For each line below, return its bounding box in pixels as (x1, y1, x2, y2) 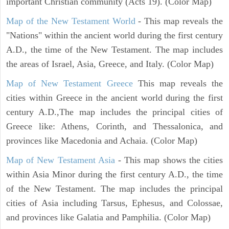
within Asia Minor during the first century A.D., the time (6, 169, 223, 179)
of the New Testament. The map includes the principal (6, 183, 223, 194)
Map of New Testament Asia (6, 154, 115, 165)
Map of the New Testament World (6, 15, 135, 26)
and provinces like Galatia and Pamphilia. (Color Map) (6, 212, 211, 222)
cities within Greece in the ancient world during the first (6, 92, 223, 103)
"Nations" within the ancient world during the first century (6, 30, 223, 40)
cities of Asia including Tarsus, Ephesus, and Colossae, (6, 197, 223, 208)
